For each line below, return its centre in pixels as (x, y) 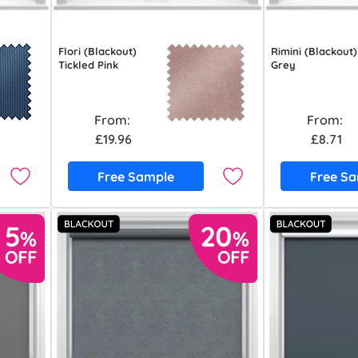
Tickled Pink (89, 65)
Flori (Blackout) (98, 52)
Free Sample (136, 176)
